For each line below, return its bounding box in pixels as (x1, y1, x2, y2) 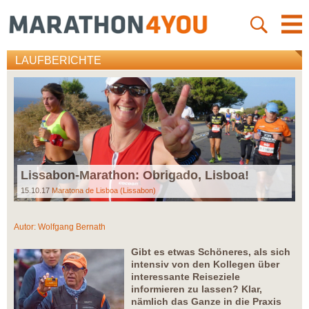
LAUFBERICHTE (15, 54, 101, 67)
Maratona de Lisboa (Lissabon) (52, 186, 156, 195)
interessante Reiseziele (131, 271, 240, 283)
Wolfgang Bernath (38, 222, 106, 232)
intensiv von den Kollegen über (131, 259, 279, 270)
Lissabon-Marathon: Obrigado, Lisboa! (21, 168, 249, 183)
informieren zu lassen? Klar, (131, 283, 262, 295)
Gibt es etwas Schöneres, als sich (131, 246, 290, 258)
